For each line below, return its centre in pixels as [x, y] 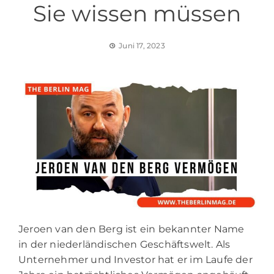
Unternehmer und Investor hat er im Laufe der [135, 259]
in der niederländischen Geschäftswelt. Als [124, 244]
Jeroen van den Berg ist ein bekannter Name [131, 229]
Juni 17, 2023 [142, 46]
